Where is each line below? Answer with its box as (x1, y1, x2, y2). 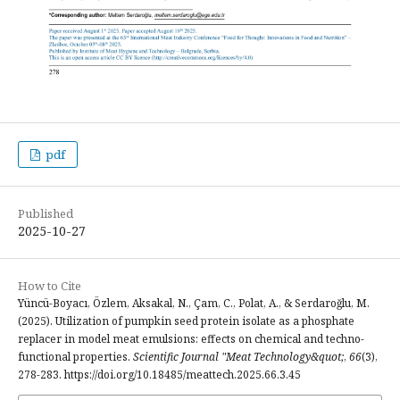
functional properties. (18, 349, 133, 365)
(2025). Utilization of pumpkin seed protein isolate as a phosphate (18, 313, 354, 329)
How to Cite (18, 278, 81, 295)
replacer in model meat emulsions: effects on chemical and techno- (18, 331, 364, 347)
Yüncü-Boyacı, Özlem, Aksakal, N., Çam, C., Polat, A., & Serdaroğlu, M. (18, 296, 370, 312)
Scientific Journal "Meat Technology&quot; (133, 349, 344, 365)
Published (18, 205, 73, 222)
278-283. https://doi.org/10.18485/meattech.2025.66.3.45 (18, 367, 301, 383)
